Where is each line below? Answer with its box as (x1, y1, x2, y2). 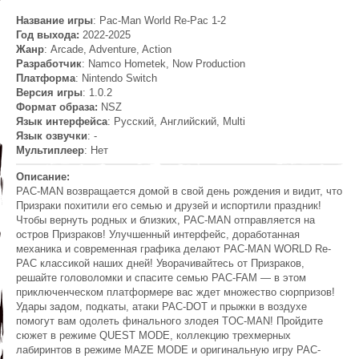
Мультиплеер (16, 144, 84, 157)
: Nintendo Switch (75, 72, 157, 85)
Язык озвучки (16, 130, 87, 143)
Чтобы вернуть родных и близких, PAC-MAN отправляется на (16, 214, 315, 227)
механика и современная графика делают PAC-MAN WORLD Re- (16, 243, 331, 256)
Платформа (16, 72, 75, 85)
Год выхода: (16, 29, 83, 42)
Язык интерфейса (16, 115, 107, 128)
